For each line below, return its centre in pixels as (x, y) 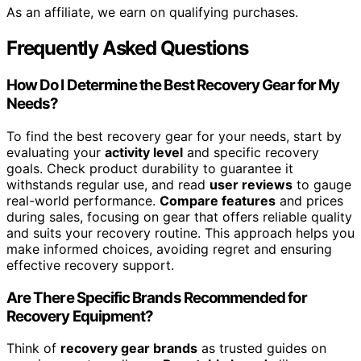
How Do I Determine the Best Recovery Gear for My (173, 85)
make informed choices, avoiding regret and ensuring (169, 249)
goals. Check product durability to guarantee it (150, 168)
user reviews (251, 184)
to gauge (322, 184)
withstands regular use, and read (108, 184)
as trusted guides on (262, 349)
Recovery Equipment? (80, 316)
